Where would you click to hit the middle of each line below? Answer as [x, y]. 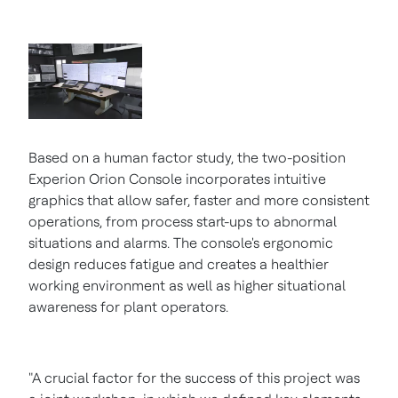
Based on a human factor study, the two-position [187, 158]
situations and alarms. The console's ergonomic [181, 243]
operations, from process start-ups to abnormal [183, 222]
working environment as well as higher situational [187, 286]
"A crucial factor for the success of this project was [194, 378]
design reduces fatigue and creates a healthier [179, 265]
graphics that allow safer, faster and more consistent [199, 201]
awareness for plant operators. [128, 307]
